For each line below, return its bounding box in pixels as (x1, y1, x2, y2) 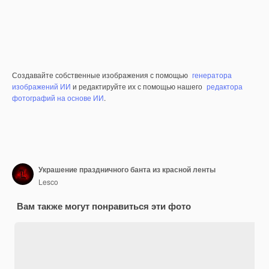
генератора (192, 70, 232, 80)
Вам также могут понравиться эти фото (17, 199, 191, 213)
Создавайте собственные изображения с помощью (12, 70, 190, 80)
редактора (207, 81, 243, 92)
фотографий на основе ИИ (12, 92, 104, 103)
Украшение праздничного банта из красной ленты (38, 163, 216, 175)
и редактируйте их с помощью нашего (71, 81, 204, 92)
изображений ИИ (12, 81, 71, 92)
